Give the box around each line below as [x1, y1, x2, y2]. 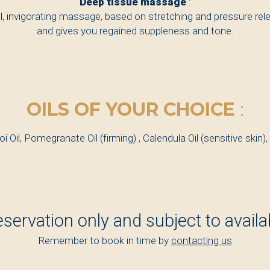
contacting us [171, 234, 232, 247]
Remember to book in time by [38, 234, 171, 247]
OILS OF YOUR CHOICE [26, 98, 235, 121]
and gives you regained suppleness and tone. [36, 25, 234, 37]
